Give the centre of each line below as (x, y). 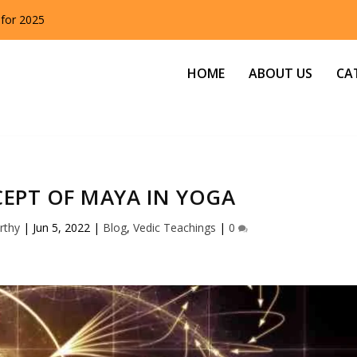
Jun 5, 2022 (62, 227)
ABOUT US (281, 73)
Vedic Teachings (175, 227)
